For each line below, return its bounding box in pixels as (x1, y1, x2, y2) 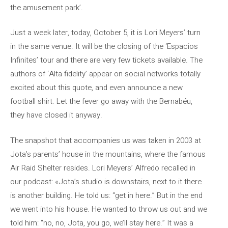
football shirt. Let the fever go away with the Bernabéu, (10, 96, 192, 107)
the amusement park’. (10, 2, 83, 13)
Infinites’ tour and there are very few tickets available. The (10, 54, 203, 66)
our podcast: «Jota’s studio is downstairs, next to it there (10, 176, 202, 187)
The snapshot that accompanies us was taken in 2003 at (10, 134, 201, 146)
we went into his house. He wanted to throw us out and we (10, 203, 207, 215)
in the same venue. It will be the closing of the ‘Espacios (10, 41, 198, 52)
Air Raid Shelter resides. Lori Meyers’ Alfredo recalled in (10, 162, 195, 174)
